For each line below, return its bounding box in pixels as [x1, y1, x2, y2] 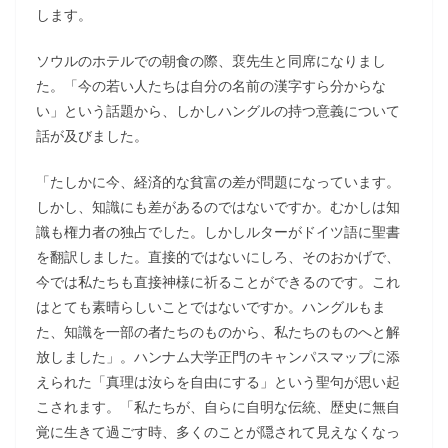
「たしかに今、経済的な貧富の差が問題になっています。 [36, 172, 400, 191]
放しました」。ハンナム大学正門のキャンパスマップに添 [36, 347, 400, 366]
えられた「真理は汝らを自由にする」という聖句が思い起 [36, 372, 400, 391]
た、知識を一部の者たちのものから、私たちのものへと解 [36, 322, 400, 341]
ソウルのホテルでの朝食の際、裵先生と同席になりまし [36, 51, 386, 70]
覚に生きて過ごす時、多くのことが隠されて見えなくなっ [36, 422, 400, 441]
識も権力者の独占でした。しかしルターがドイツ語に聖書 [36, 222, 400, 241]
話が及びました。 [36, 126, 148, 145]
